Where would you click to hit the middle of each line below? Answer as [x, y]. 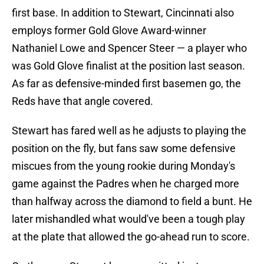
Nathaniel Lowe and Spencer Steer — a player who [129, 48]
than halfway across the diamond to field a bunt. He [132, 202]
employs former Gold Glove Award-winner [109, 31]
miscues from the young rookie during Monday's [123, 166]
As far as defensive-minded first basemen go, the [126, 84]
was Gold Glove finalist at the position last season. [128, 66]
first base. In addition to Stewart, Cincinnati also [123, 13]
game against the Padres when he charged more [126, 184]
